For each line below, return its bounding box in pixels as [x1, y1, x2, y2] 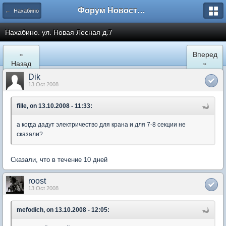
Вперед [192, 49, 217, 59]
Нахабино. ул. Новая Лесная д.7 [5, 28, 112, 36]
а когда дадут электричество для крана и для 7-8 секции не [17, 121, 186, 128]
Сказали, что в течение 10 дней [11, 156, 107, 163]
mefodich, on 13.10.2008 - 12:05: [17, 206, 109, 213]
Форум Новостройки [137, 6, 145, 15]
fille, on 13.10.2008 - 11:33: [17, 102, 92, 109]
